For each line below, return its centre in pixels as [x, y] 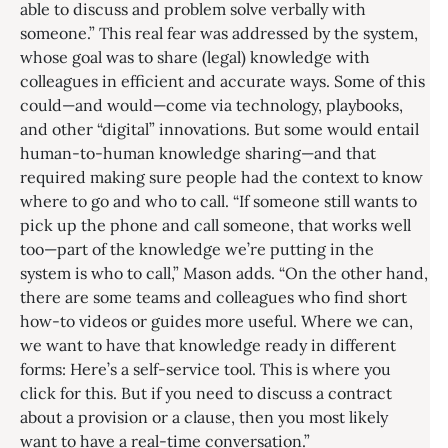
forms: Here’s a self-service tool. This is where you [205, 369]
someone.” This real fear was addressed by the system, [219, 33]
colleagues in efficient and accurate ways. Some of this [222, 81]
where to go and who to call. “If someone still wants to [218, 201]
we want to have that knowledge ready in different [208, 345]
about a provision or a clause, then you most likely [204, 417]
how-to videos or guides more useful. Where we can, [216, 321]
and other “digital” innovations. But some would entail [219, 129]
